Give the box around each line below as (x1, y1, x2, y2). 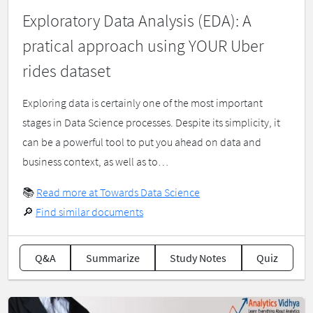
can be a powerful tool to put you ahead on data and (22, 135, 261, 150)
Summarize (85, 251, 140, 265)
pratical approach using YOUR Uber (22, 35, 264, 57)
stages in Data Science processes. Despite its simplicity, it (22, 115, 280, 130)
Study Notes (170, 251, 227, 265)
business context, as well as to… (22, 154, 168, 169)
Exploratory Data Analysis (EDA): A (22, 10, 252, 32)
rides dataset (22, 60, 110, 82)
